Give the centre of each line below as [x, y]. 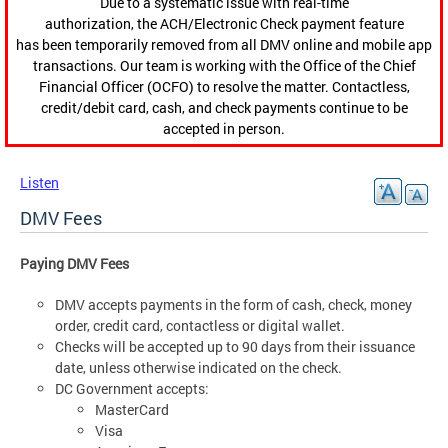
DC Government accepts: [132, 389]
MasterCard [132, 410]
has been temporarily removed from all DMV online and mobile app [224, 45]
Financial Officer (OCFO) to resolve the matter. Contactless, [224, 87]
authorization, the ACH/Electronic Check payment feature [224, 24]
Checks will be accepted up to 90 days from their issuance [235, 347]
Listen [39, 183]
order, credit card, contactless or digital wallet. [200, 326]
